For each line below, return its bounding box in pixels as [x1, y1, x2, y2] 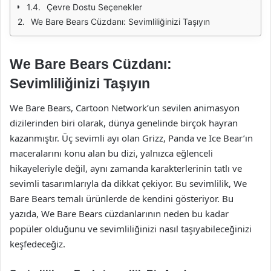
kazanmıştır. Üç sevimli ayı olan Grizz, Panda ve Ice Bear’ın [10, 131, 253, 144]
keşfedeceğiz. [10, 237, 65, 250]
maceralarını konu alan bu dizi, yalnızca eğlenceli [10, 146, 213, 159]
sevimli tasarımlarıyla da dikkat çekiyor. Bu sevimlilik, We [10, 177, 247, 189]
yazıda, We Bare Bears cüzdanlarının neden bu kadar [10, 207, 229, 220]
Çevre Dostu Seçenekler [47, 2, 142, 12]
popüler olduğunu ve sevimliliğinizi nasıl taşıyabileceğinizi [10, 222, 252, 235]
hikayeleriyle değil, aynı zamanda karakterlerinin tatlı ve [10, 162, 242, 174]
